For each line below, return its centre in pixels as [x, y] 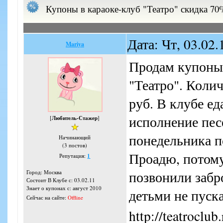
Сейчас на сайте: [47, 198]
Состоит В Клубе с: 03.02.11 [61, 180]
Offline [75, 198]
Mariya [75, 44]
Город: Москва [44, 172]
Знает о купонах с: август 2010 [64, 188]
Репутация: [73, 156]
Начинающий [75, 137]
